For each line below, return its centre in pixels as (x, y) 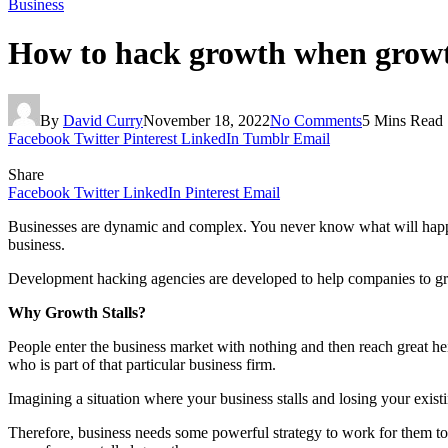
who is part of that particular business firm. (142, 364)
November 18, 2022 (206, 120)
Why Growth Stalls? (77, 312)
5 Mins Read (402, 120)
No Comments (316, 120)
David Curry (103, 120)
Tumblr (266, 138)
